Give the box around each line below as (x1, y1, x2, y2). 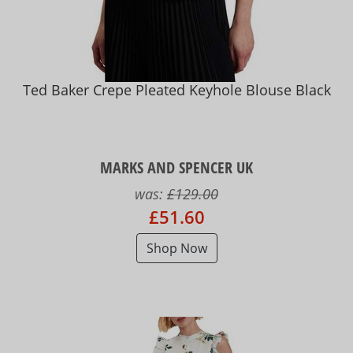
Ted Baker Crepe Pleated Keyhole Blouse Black (22, 80, 331, 100)
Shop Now (146, 239, 207, 257)
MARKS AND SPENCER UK (100, 156, 253, 178)
